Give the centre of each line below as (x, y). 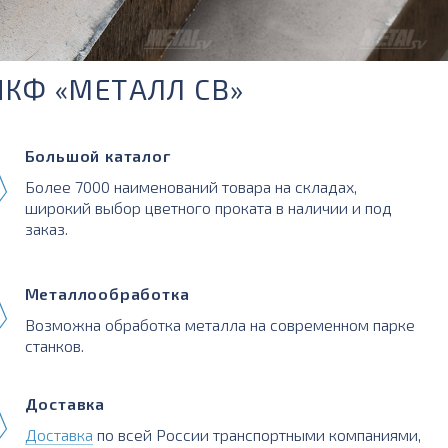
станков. (54, 345)
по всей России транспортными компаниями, (256, 434)
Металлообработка (107, 293)
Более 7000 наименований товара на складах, (190, 186)
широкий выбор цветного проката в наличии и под (208, 207)
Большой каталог (97, 155)
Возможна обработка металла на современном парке (219, 324)
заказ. (46, 228)
